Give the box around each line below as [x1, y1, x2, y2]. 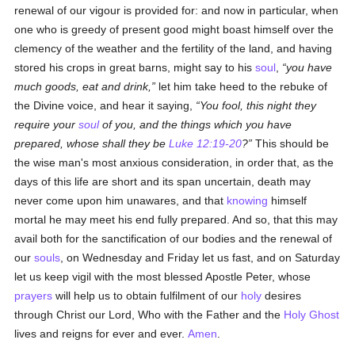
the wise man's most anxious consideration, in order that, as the [14, 156, 334, 169]
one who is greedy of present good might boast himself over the [14, 23, 334, 36]
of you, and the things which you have [99, 118, 292, 131]
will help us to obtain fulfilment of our [52, 289, 242, 302]
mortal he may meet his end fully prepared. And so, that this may [14, 213, 338, 226]
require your [14, 118, 79, 131]
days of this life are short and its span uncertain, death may [14, 175, 311, 188]
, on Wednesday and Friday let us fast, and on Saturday [60, 251, 341, 264]
